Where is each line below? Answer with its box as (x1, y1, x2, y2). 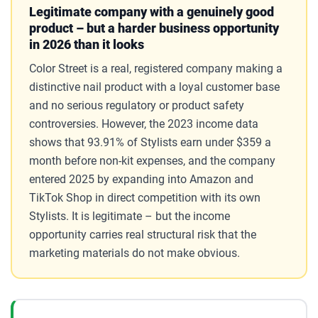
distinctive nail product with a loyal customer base (28, 79, 280, 94)
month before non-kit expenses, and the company (28, 153, 275, 168)
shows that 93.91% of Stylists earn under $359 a (28, 135, 271, 149)
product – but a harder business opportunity (28, 20, 279, 35)
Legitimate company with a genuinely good (28, 4, 274, 19)
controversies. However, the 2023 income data (28, 116, 258, 131)
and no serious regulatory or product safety (28, 98, 244, 112)
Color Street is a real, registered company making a (28, 61, 283, 75)
